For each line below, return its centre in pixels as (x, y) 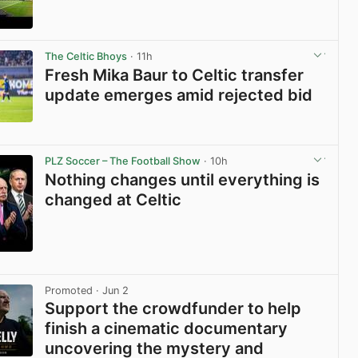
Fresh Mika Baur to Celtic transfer (175, 75)
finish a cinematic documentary (167, 328)
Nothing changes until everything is (183, 179)
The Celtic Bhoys (86, 57)
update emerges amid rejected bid (179, 95)
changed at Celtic (113, 199)
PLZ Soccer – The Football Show (123, 161)
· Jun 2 (111, 290)
